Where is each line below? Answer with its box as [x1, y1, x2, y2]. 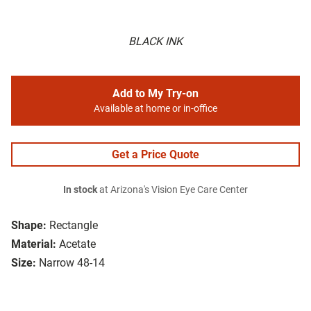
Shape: [11, 219, 47, 233]
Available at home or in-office [94, 103, 217, 115]
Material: [11, 237, 56, 251]
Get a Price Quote [112, 148, 199, 162]
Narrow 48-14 [39, 256, 105, 270]
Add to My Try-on [112, 87, 199, 101]
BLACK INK [128, 35, 183, 49]
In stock [63, 184, 97, 196]
